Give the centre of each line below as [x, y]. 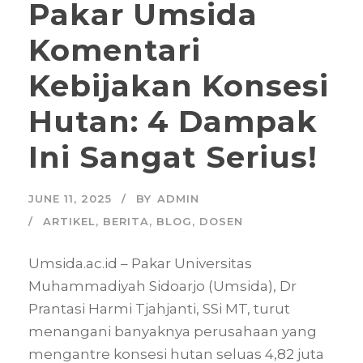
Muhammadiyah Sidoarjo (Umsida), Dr [162, 286]
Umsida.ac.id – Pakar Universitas [140, 264]
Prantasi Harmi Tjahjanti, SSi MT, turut [159, 309]
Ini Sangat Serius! [173, 157]
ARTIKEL [69, 222]
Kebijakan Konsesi [179, 86]
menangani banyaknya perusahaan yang [173, 332]
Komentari [115, 50]
